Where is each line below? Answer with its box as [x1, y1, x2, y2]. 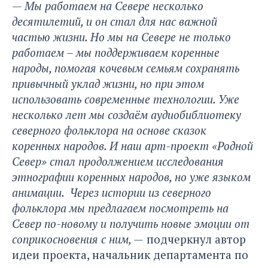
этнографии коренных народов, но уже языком [12, 169, 251, 185]
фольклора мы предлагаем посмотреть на [12, 200, 229, 216]
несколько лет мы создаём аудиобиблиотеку [12, 107, 241, 123]
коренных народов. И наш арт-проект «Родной [12, 138, 253, 154]
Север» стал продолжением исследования [12, 154, 224, 169]
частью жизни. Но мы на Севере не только [12, 29, 231, 45]
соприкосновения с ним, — [12, 232, 144, 247]
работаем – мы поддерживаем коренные [12, 45, 220, 60]
